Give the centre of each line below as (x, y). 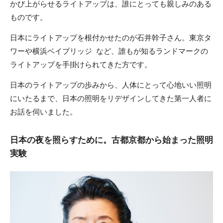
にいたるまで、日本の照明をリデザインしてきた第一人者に (111, 98)
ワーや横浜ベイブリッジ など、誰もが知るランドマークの (109, 51)
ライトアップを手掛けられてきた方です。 (81, 64)
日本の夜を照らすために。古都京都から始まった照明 (111, 140)
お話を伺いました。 (44, 111)
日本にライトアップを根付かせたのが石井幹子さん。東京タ (111, 37)
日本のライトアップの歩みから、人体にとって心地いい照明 (111, 85)
